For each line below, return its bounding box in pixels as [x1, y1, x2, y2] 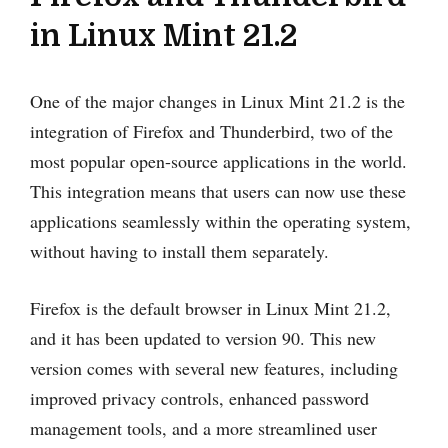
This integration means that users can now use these [30, 178, 406, 203]
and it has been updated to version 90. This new [30, 325, 376, 350]
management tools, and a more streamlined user [30, 415, 377, 440]
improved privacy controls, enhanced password [30, 385, 369, 410]
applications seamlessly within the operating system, [30, 208, 411, 233]
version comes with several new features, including [30, 355, 398, 380]
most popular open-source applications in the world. [30, 148, 407, 173]
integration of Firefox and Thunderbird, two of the [30, 118, 393, 143]
